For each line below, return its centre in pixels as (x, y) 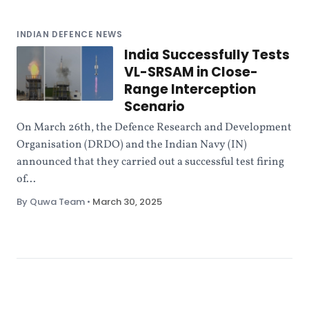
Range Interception (190, 89)
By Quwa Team (51, 202)
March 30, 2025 (127, 202)
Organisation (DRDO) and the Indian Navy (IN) (132, 145)
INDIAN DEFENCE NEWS (70, 34)
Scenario (154, 107)
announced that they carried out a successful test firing (150, 162)
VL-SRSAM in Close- (191, 72)
